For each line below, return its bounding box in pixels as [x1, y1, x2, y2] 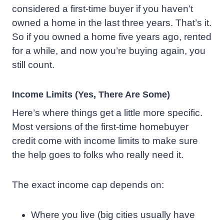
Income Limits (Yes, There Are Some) [12, 89, 170, 100]
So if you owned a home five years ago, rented [12, 31, 211, 42]
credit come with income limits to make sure [12, 135, 198, 146]
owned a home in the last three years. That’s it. [12, 17, 211, 28]
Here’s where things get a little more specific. [12, 107, 202, 118]
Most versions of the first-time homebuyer [12, 121, 188, 132]
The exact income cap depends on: [12, 179, 164, 190]
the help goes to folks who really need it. [12, 149, 183, 160]
